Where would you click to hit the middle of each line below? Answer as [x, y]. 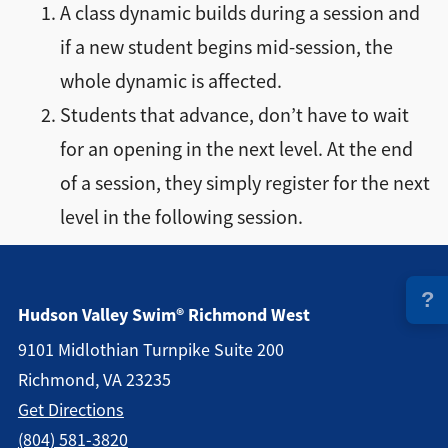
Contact [72, 99]
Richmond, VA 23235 [94, 380]
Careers [71, 153]
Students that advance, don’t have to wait [234, 115]
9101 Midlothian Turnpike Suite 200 [150, 350]
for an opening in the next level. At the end [236, 149]
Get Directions [70, 410]
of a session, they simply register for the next [244, 183]
